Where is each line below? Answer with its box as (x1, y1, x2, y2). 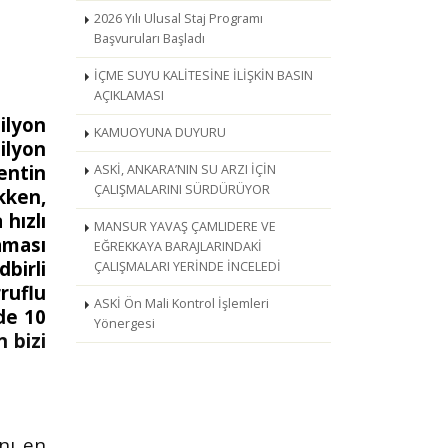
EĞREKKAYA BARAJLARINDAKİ (94, 238, 262, 255)
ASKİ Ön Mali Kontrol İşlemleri (94, 295, 269, 312)
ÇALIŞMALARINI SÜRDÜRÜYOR (94, 181, 270, 198)
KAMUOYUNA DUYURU (94, 124, 226, 141)
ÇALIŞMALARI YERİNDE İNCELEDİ (94, 258, 281, 275)
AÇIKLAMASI (94, 87, 164, 104)
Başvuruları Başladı (94, 30, 205, 47)
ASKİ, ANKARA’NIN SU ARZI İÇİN (94, 161, 276, 178)
